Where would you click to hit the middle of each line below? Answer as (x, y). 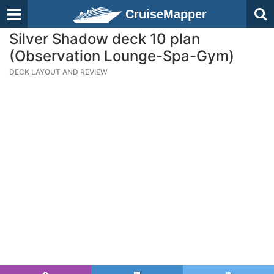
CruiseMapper (166, 14)
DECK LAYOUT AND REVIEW (58, 72)
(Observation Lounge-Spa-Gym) (122, 56)
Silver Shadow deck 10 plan (105, 39)
